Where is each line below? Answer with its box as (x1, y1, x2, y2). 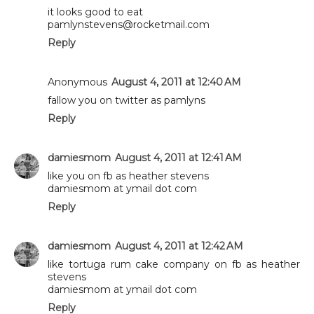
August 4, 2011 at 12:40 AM (111, 75, 241, 88)
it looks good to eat (48, 5, 143, 18)
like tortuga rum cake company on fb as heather (48, 257, 300, 271)
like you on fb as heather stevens (48, 169, 209, 182)
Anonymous (48, 75, 107, 88)
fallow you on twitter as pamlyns (48, 93, 205, 107)
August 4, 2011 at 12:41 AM (115, 151, 242, 164)
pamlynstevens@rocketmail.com (48, 18, 210, 31)
